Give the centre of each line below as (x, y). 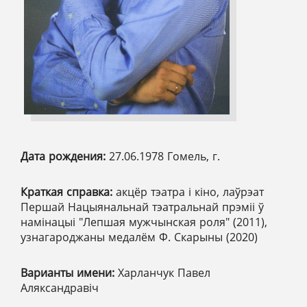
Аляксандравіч (60, 288)
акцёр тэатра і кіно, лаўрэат (190, 192)
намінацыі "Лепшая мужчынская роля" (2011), (144, 222)
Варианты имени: (69, 273)
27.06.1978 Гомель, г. (164, 157)
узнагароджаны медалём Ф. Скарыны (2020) (139, 237)
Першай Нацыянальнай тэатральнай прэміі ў (142, 207)
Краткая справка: (68, 192)
